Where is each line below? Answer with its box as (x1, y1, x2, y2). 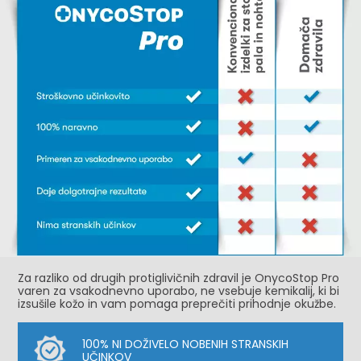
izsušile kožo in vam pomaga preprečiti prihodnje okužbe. (18, 295, 337, 312)
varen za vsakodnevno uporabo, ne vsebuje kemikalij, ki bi (18, 282, 340, 299)
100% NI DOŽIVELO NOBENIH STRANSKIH (82, 335, 289, 352)
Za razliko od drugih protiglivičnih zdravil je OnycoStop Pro (18, 269, 340, 286)
